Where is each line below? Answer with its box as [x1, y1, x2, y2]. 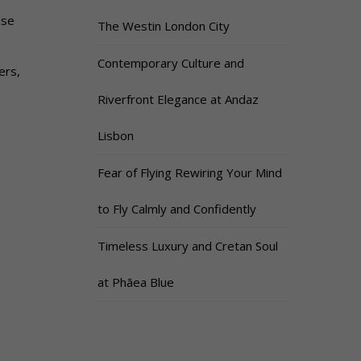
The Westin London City [97, 17, 230, 34]
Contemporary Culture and [97, 54, 244, 71]
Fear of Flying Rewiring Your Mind [97, 164, 282, 180]
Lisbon [97, 127, 134, 143]
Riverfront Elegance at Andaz [97, 90, 259, 107]
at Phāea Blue [97, 273, 174, 290]
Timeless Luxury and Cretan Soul [97, 237, 278, 254]
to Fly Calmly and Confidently [97, 200, 256, 217]
